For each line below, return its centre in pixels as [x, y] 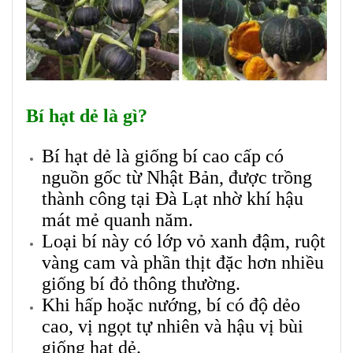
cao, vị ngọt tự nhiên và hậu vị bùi [173, 327]
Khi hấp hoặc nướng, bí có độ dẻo [171, 305]
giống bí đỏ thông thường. [141, 284]
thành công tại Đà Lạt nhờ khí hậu [173, 199]
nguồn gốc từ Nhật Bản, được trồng [177, 178]
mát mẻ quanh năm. [117, 220]
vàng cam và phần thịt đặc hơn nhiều [183, 263]
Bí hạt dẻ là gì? [87, 116]
